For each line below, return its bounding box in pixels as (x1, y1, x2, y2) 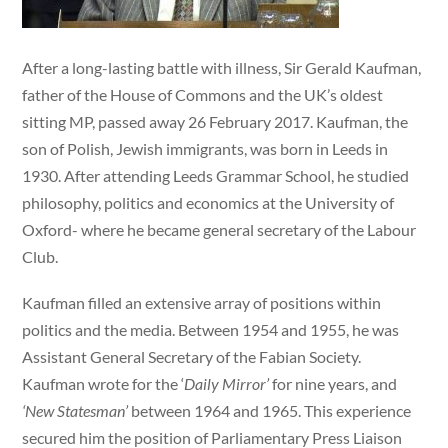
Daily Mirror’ (184, 374, 270, 394)
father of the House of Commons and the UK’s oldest (22, 84, 384, 104)
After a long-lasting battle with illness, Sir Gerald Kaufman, (22, 57, 422, 77)
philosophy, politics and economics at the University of (22, 192, 395, 212)
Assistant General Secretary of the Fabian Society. (22, 347, 362, 367)
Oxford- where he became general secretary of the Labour (22, 219, 417, 239)
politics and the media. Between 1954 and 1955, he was (22, 320, 400, 340)
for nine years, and (269, 374, 398, 394)
